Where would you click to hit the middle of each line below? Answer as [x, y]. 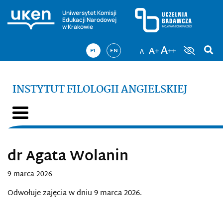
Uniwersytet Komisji [89, 12]
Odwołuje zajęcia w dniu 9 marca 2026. [75, 193]
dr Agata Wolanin [68, 157]
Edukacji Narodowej [89, 19]
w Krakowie [78, 26]
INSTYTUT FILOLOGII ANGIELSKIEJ [100, 90]
